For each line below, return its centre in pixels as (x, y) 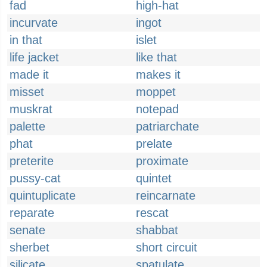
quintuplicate (43, 195)
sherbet (30, 247)
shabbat (157, 230)
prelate (154, 144)
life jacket (34, 57)
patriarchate (167, 126)
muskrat (31, 109)
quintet (154, 178)
